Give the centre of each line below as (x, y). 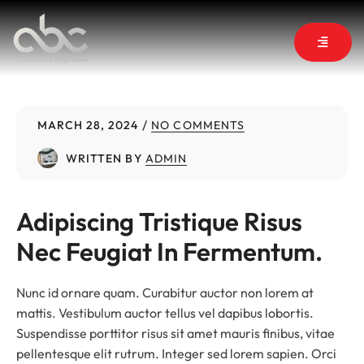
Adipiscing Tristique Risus (162, 221)
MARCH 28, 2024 (87, 125)
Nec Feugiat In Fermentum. (169, 251)
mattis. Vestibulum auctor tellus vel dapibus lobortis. (165, 312)
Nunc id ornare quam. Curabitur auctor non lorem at (165, 292)
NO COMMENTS (198, 125)
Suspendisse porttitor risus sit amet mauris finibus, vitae (175, 333)
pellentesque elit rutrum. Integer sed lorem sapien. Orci (176, 353)
